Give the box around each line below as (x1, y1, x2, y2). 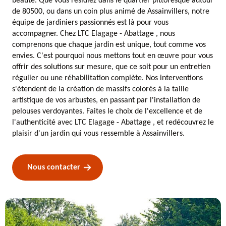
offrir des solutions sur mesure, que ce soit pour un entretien (12, 63, 210, 71)
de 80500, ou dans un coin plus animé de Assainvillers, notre (12, 8, 209, 16)
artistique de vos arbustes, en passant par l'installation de (12, 96, 200, 104)
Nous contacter (27, 163, 80, 172)
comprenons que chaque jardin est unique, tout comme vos (12, 41, 206, 49)
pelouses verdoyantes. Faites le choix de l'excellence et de (12, 107, 202, 116)
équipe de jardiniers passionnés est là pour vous (12, 19, 168, 27)
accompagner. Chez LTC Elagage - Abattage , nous (12, 30, 175, 38)
